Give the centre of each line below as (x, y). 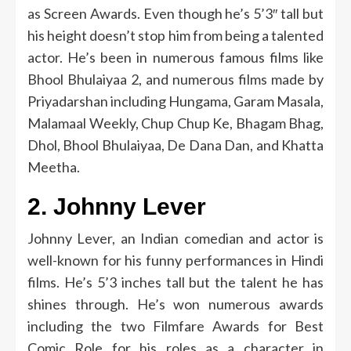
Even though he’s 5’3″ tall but (233, 13)
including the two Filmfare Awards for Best (175, 326)
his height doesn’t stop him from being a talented (175, 35)
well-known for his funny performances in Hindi (175, 260)
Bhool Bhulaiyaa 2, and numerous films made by (175, 79)
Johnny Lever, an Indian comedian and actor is (175, 238)
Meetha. (54, 166)
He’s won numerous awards (230, 304)
